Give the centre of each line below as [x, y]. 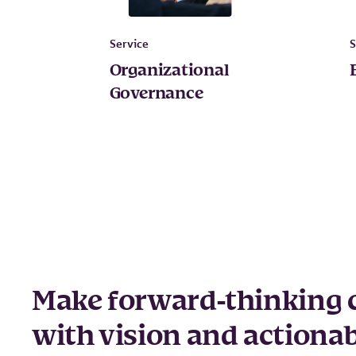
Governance [156, 93]
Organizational [169, 70]
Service [129, 43]
